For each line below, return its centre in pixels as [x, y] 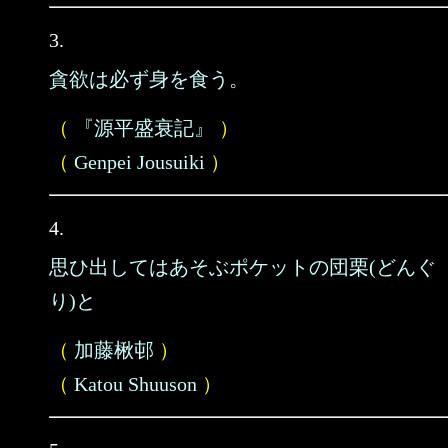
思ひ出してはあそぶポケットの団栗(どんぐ [242, 267]
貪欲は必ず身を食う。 [149, 79]
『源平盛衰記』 [144, 128]
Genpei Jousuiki [139, 162]
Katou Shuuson [135, 384]
